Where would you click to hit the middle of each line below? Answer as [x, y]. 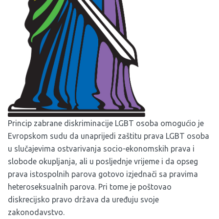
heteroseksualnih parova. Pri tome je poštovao [90, 187]
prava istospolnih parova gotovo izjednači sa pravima [103, 174]
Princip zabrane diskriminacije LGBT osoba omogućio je [106, 123]
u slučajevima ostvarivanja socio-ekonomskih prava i [101, 149]
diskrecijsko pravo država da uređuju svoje [83, 200]
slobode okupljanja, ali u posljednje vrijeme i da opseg [103, 162]
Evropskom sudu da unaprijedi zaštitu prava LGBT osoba [109, 136]
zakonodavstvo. [36, 212]
